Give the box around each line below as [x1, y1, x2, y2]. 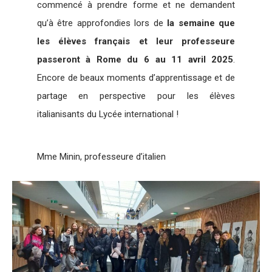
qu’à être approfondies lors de [36, 17, 168, 29]
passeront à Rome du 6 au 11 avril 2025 [36, 53, 234, 65]
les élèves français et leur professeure [36, 35, 236, 47]
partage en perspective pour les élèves [36, 90, 236, 101]
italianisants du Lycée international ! [36, 108, 178, 120]
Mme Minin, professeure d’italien [36, 151, 166, 162]
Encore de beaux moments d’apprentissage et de [36, 72, 236, 83]
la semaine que [167, 17, 236, 29]
